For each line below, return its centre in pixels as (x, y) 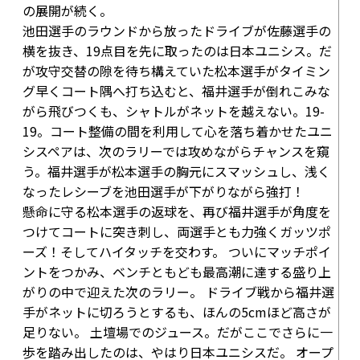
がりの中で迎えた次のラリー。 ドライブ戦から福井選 (178, 292)
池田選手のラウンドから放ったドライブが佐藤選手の (177, 31)
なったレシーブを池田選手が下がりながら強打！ (164, 191)
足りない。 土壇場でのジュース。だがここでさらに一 (178, 332)
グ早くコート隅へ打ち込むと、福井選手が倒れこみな (176, 91)
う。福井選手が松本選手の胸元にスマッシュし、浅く (176, 171)
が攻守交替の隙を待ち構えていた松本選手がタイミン (176, 71)
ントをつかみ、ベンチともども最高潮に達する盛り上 (177, 272)
